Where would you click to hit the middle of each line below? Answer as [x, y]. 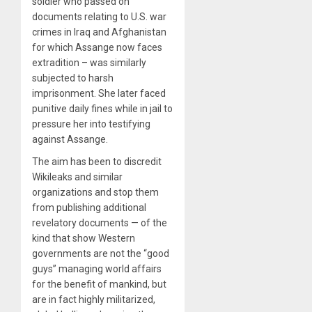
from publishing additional [89, 207]
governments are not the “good [101, 253]
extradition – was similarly [89, 62]
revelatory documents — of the [100, 223]
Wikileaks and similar [77, 177]
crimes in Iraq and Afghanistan [99, 32]
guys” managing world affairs [97, 268]
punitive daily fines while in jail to [102, 108]
